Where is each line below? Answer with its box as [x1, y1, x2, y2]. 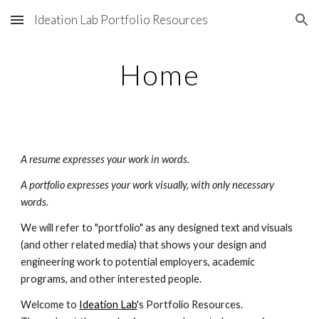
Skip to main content [11, 20, 113, 33]
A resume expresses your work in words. [21, 153, 190, 165]
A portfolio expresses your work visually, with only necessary [21, 179, 275, 191]
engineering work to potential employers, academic [21, 256, 256, 268]
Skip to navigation [219, 20, 308, 33]
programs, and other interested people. [21, 273, 202, 285]
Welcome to [21, 298, 80, 310]
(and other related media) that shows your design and [21, 239, 267, 251]
